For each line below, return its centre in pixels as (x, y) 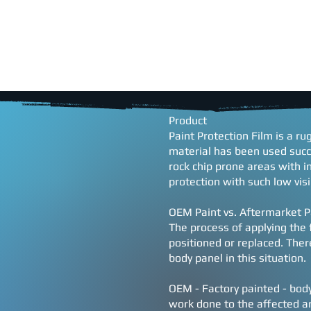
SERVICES (233, 82)
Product (188, 120)
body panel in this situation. (237, 258)
